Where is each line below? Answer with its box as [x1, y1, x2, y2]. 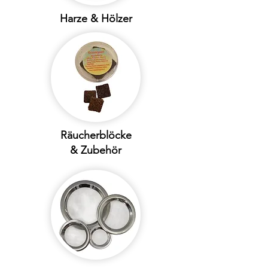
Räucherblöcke [60, 129, 132, 142]
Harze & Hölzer [59, 12, 132, 26]
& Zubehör [70, 144, 121, 157]
